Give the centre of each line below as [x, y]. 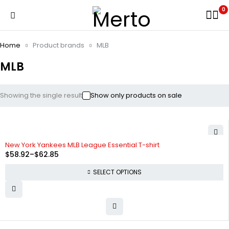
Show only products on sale [136, 95]
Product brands [59, 45]
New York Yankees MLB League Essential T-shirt [82, 145]
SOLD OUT [22, 141]
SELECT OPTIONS [117, 172]
